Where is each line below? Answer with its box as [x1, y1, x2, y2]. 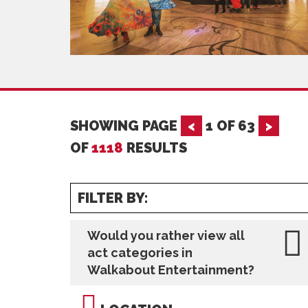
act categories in [87, 245, 192, 260]
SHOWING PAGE [70, 118, 181, 134]
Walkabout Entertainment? [87, 263, 254, 277]
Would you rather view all [87, 228, 245, 243]
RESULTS [123, 140, 187, 156]
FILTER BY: [78, 190, 148, 206]
